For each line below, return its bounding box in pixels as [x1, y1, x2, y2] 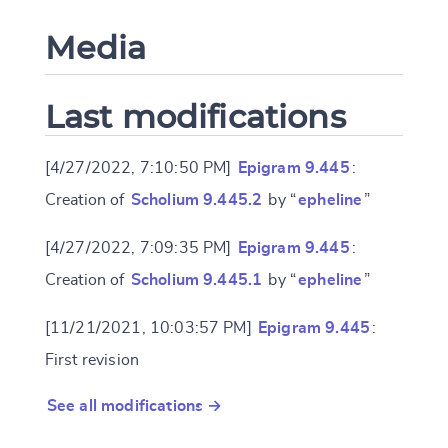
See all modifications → [46, 398, 223, 415]
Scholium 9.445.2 [130, 192, 263, 209]
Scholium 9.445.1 [130, 272, 263, 289]
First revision [44, 352, 140, 369]
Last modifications [44, 97, 346, 137]
